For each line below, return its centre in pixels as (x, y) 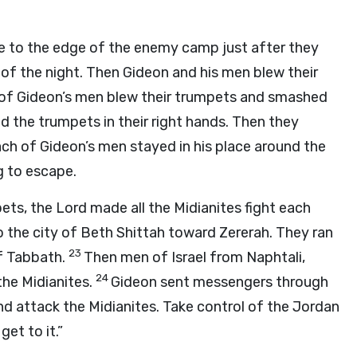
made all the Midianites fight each (199, 208)
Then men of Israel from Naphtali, (194, 257)
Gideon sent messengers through (220, 282)
